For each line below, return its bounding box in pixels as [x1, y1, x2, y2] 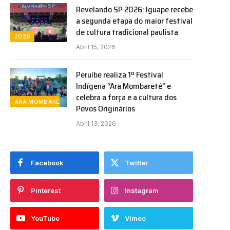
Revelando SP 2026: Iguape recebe [76, 3, 193, 16]
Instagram [125, 186, 159, 195]
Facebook [31, 159, 64, 167]
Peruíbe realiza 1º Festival [76, 68, 163, 81]
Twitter [125, 159, 148, 167]
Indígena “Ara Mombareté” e [76, 80, 171, 92]
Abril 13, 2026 [76, 120, 116, 127]
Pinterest [31, 186, 61, 195]
